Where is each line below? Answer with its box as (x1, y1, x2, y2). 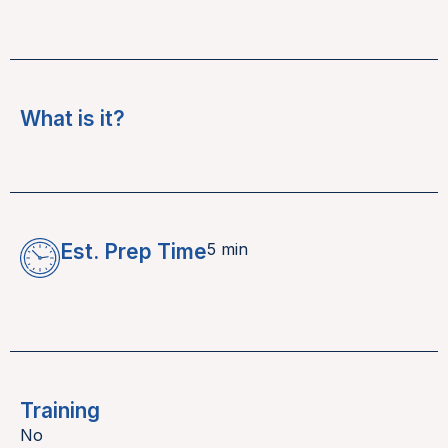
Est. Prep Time (60, 239, 207, 265)
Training (20, 398, 100, 424)
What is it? (20, 106, 125, 132)
